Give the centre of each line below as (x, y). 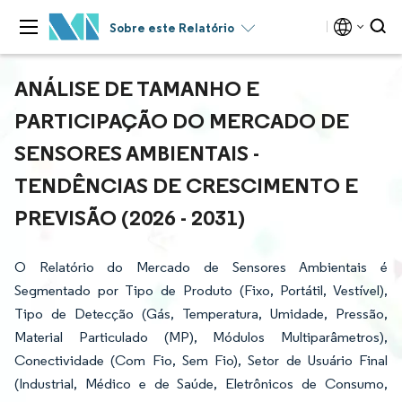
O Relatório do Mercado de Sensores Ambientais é (201, 267)
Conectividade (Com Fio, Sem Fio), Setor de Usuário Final (201, 360)
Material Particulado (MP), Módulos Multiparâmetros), (201, 337)
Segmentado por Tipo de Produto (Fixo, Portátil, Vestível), (201, 290)
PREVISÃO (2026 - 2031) (130, 217)
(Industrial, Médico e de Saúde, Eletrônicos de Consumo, (201, 384)
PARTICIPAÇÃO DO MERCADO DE (182, 120)
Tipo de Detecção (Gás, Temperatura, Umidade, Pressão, (201, 314)
